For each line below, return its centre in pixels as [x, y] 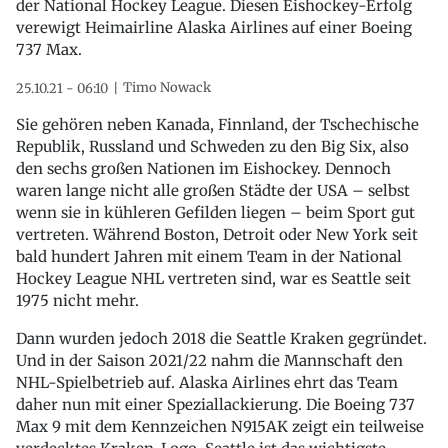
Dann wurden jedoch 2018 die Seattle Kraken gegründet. [221, 338]
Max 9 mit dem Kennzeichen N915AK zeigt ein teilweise [220, 426]
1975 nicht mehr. [77, 300]
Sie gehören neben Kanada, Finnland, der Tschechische [217, 124]
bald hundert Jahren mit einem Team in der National [209, 256]
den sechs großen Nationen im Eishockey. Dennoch [203, 168]
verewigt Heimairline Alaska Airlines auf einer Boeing [214, 27]
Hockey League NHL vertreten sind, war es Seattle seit [213, 278]
